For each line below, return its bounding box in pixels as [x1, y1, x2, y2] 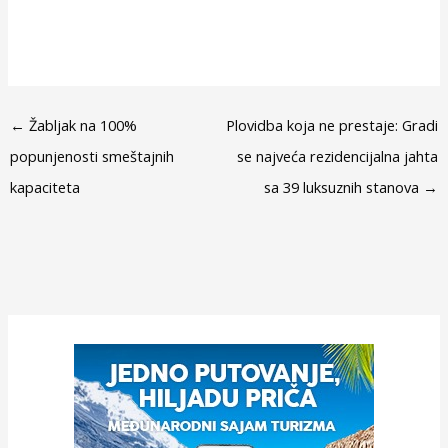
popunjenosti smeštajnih [9, 145, 174, 166]
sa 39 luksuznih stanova [264, 176, 424, 197]
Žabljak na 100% [24, 114, 137, 135]
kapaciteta [9, 176, 80, 197]
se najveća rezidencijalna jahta [237, 145, 439, 166]
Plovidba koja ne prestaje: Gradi [226, 114, 439, 135]
